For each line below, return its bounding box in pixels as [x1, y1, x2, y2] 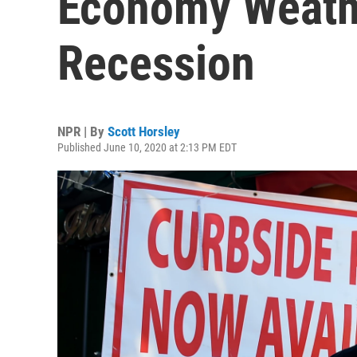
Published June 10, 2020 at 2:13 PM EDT [57, 141, 237, 154]
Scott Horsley [108, 124, 180, 139]
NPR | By [57, 124, 108, 139]
